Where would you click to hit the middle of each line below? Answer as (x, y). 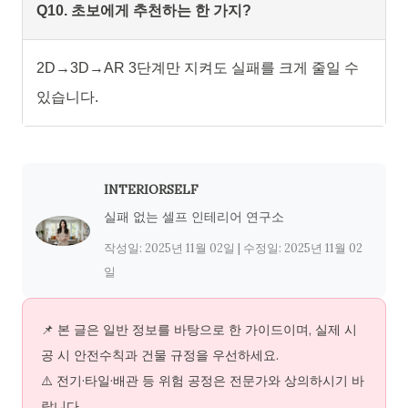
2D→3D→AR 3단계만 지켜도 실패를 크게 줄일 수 (198, 68)
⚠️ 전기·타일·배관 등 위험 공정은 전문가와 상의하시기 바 (203, 381)
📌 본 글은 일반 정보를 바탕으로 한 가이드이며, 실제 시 (199, 330)
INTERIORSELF (151, 190)
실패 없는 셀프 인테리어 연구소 (194, 217)
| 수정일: (260, 249)
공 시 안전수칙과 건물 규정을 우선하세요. (160, 356)
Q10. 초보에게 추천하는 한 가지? (144, 11)
